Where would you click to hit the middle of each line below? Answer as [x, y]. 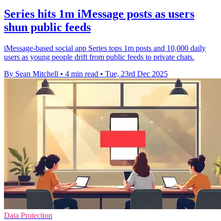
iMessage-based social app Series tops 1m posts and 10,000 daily [105, 48]
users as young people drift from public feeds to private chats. [99, 57]
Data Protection [28, 215]
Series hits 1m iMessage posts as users [99, 14]
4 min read [82, 74]
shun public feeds [47, 27]
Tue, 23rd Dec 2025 [136, 74]
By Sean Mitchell [31, 74]
